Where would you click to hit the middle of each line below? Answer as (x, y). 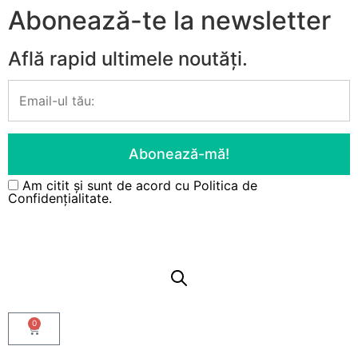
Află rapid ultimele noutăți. (128, 59)
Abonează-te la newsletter (169, 20)
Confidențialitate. (60, 198)
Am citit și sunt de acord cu (108, 185)
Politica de (225, 185)
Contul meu (179, 221)
